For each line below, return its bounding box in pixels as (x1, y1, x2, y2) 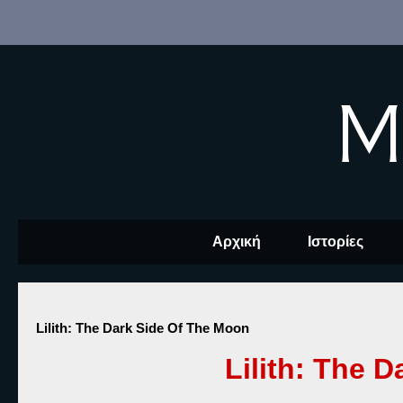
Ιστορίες (307, 234, 363, 249)
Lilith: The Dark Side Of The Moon (36, 320, 249, 336)
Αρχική (211, 234, 261, 249)
